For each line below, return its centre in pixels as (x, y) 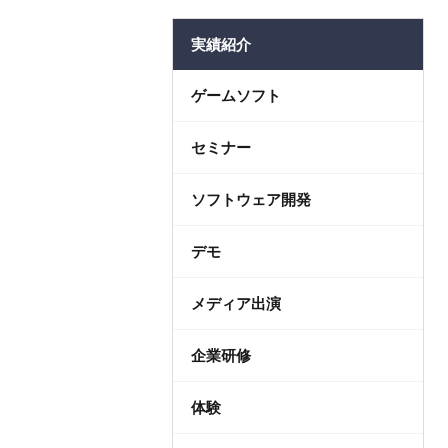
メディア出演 (236, 303)
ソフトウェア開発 (251, 199)
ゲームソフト (236, 95)
